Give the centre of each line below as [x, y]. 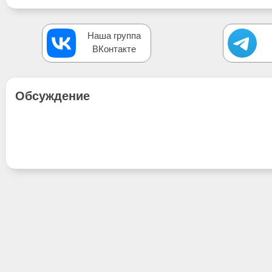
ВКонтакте [114, 49]
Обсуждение [53, 96]
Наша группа [114, 35]
